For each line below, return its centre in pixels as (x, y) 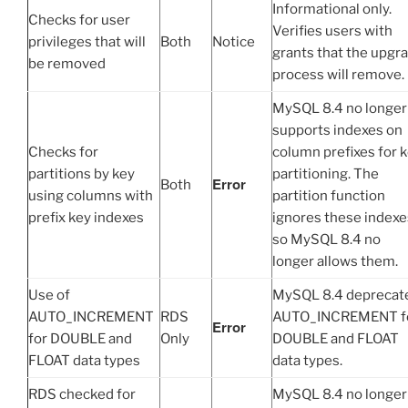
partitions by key (82, 174)
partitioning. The (326, 174)
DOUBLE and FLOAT (336, 339)
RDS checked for (82, 395)
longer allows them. (335, 262)
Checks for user (79, 20)
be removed (67, 64)
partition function (329, 196)
